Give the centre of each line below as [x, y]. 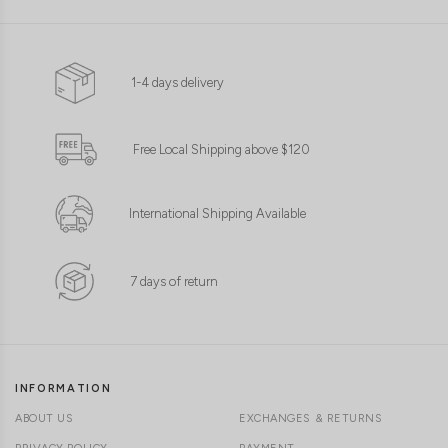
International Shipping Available [217, 214]
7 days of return [174, 281]
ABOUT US [44, 419]
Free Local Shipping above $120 [221, 149]
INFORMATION [63, 389]
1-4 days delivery [177, 83]
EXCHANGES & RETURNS [311, 419]
